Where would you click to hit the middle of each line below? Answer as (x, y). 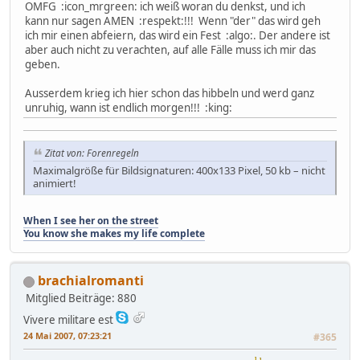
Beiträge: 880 (102, 299)
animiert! (55, 184)
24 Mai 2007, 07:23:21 (67, 336)
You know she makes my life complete (114, 234)
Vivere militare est (68, 320)
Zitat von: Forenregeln (92, 153)
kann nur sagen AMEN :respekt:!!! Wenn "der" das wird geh (173, 21)
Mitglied (46, 299)
